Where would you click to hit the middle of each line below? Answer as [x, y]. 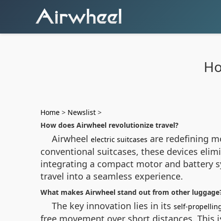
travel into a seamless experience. [112, 176]
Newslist [82, 112]
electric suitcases [119, 139]
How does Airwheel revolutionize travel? [110, 125]
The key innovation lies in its [113, 206]
